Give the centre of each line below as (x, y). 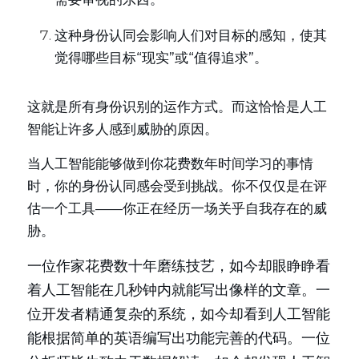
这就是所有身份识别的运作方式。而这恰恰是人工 (177, 107)
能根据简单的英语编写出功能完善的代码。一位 (179, 338)
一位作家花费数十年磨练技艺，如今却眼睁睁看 (179, 266)
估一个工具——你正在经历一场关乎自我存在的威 (177, 208)
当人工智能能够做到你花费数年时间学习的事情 (170, 163)
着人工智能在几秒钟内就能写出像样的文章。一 (179, 290)
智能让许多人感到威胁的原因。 (123, 129)
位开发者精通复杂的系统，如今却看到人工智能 (179, 314)
